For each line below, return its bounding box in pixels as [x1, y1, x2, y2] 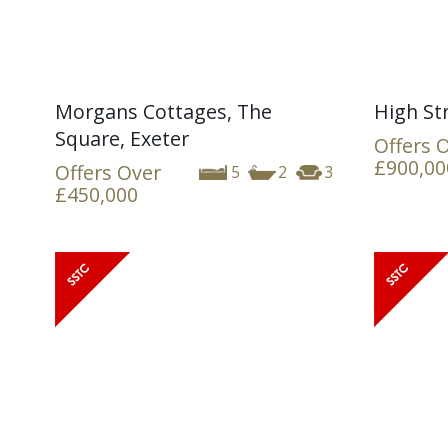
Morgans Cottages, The [55, 97, 272, 125]
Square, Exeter [55, 124, 189, 152]
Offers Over [55, 158, 161, 186]
